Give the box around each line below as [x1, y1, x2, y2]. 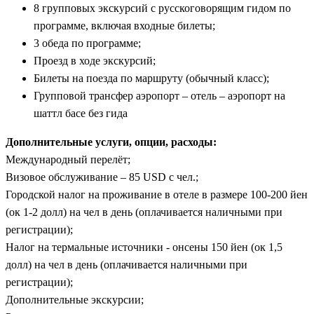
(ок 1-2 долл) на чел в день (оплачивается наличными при [6, 205, 282, 218]
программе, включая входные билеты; [34, 19, 215, 32]
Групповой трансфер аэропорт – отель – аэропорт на [34, 89, 285, 102]
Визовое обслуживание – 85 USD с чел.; [6, 170, 198, 183]
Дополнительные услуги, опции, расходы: [6, 135, 217, 148]
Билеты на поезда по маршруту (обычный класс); [34, 71, 269, 84]
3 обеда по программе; [34, 36, 141, 49]
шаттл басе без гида [34, 107, 128, 119]
